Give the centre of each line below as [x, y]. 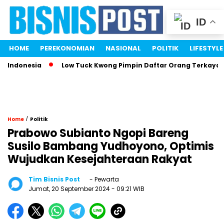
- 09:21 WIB [128, 189]
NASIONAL [123, 48]
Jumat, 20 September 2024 [70, 189]
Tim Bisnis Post [54, 179]
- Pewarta [103, 179]
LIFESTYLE [206, 48]
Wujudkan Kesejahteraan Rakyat [100, 159]
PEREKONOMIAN [67, 48]
